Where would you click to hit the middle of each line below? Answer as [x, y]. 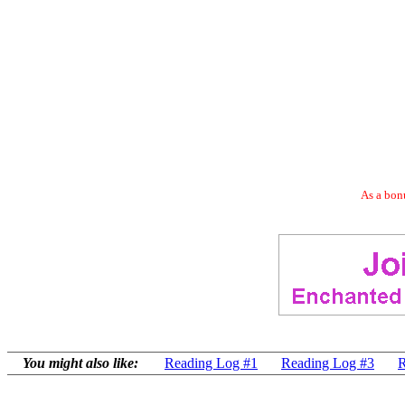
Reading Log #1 [211, 363]
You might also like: [80, 363]
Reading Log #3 [328, 363]
